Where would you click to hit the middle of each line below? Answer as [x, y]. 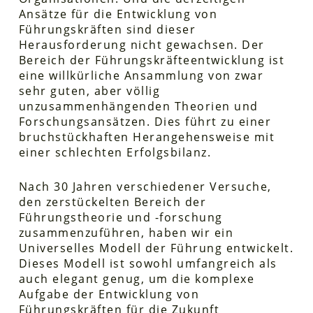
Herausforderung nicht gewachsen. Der [141, 45]
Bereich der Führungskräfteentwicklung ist [152, 60]
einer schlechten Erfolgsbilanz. [115, 152]
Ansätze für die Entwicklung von [118, 14]
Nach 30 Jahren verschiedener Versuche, [145, 187]
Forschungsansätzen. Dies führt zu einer [145, 122]
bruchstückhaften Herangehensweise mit [147, 137]
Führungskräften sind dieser [107, 29]
